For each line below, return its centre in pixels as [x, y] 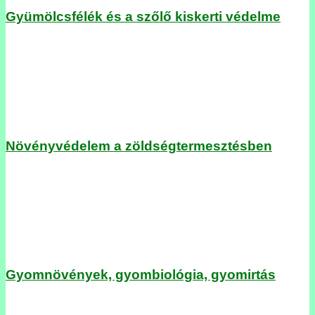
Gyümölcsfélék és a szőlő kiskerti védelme [143, 17]
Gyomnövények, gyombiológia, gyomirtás [141, 275]
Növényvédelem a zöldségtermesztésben [139, 146]
